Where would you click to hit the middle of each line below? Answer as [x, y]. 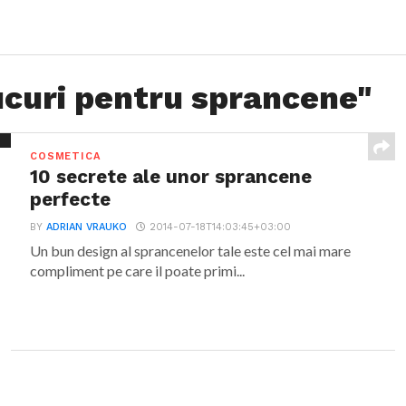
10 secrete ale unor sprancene [171, 177]
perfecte [71, 199]
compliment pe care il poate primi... [138, 271]
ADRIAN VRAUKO [87, 227]
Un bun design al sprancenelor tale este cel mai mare [191, 251]
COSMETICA [66, 156]
